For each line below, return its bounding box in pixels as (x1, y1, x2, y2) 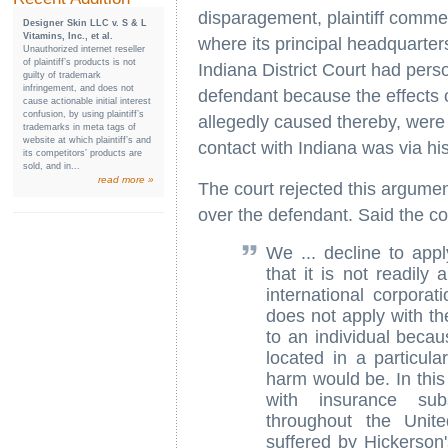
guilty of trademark (23, 70, 101, 80)
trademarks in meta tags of (23, 122, 136, 132)
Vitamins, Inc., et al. (23, 31, 113, 41)
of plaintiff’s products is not (23, 57, 136, 67)
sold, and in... (23, 161, 80, 171)
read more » (98, 174, 154, 185)
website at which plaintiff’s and (23, 135, 151, 145)
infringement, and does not (23, 83, 134, 93)
